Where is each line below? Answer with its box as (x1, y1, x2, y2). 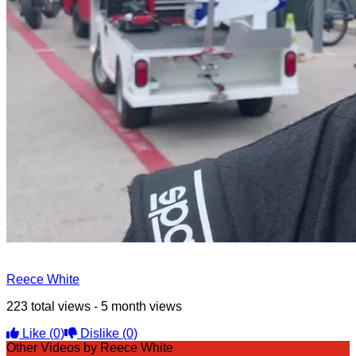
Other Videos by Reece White (6, 340, 173, 354)
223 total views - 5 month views (6, 299, 182, 313)
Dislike (77, 326, 122, 340)
